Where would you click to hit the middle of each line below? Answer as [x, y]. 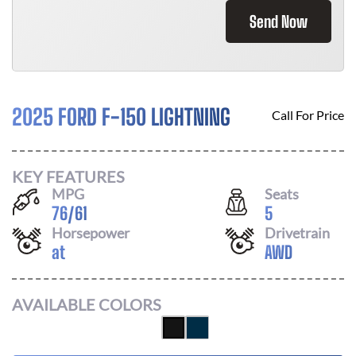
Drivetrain [297, 232]
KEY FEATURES [68, 176]
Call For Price [308, 115]
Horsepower [91, 232]
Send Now [279, 21]
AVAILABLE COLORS [87, 304]
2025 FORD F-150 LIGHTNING [121, 117]
